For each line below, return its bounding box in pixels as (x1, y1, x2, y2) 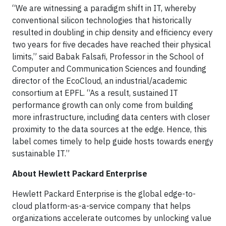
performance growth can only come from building (12, 100, 193, 110)
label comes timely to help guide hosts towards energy (12, 136, 213, 146)
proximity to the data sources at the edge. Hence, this (12, 124, 207, 134)
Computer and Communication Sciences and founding (12, 64, 206, 74)
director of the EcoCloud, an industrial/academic (12, 76, 187, 86)
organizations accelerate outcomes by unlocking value (12, 213, 211, 223)
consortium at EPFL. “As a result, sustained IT (12, 88, 178, 98)
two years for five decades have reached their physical (12, 39, 211, 49)
